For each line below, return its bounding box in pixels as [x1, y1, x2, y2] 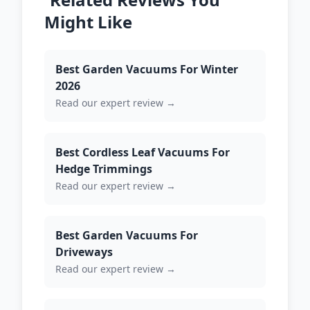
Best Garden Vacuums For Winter [55, 62, 238, 77]
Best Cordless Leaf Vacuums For [55, 145, 230, 160]
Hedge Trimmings [55, 161, 152, 176]
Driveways [55, 244, 113, 259]
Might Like [44, 10, 132, 33]
